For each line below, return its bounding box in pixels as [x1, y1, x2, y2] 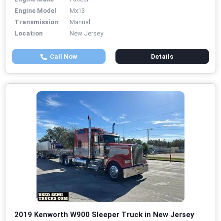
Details [151, 53, 174, 61]
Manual [70, 18, 90, 26]
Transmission [14, 18, 58, 26]
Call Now [46, 53, 77, 61]
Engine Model [14, 7, 56, 15]
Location [14, 30, 43, 37]
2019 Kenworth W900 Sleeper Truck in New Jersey [14, 210, 194, 220]
